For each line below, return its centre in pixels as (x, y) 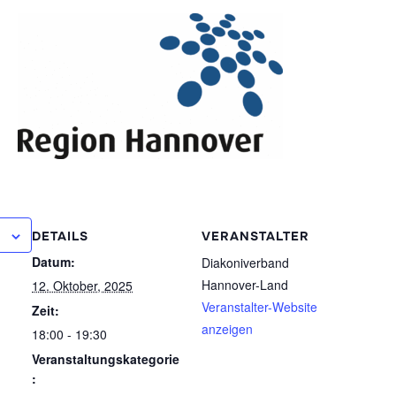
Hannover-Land (245, 284)
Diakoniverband (245, 262)
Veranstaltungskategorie (106, 358)
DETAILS (60, 236)
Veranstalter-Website (259, 306)
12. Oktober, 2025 (82, 285)
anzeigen (227, 328)
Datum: (53, 261)
